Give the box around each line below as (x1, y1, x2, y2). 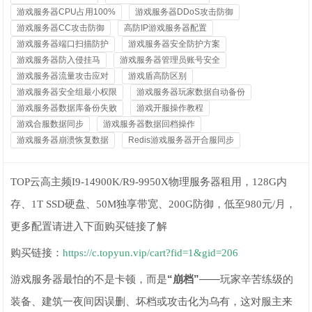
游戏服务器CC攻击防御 (17, 23, 105, 33)
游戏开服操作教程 (136, 103, 204, 113)
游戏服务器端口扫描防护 (17, 39, 109, 49)
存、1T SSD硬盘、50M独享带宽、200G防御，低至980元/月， (10, 198, 297, 210)
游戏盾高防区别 (128, 71, 187, 81)
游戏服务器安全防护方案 (128, 39, 221, 49)
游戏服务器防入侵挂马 (17, 55, 101, 65)
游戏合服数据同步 (17, 119, 84, 129)
